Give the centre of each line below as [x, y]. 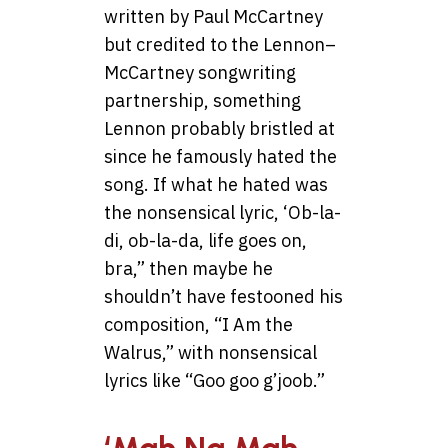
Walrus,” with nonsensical [210, 353]
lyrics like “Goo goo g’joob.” [214, 381]
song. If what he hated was [216, 185]
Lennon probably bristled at [219, 129]
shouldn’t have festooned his [223, 297]
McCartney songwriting [200, 73]
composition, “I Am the [198, 325]
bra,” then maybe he [188, 269]
